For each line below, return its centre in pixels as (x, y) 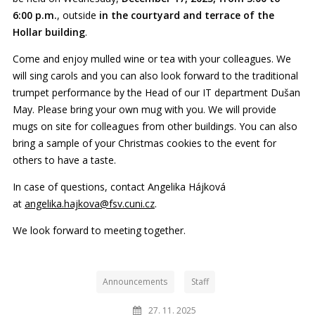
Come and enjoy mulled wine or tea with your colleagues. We (152, 58)
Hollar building (49, 32)
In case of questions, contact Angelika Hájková (119, 186)
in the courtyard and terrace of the (185, 15)
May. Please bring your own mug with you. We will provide (144, 109)
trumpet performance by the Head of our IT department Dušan (156, 92)
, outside (76, 15)
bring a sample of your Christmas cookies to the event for (144, 143)
